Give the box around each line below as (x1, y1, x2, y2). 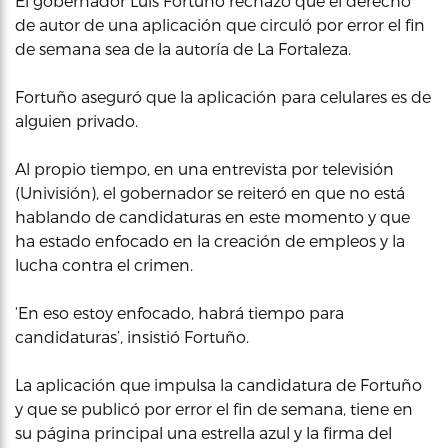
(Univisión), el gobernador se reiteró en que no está (15, 183, 405, 202)
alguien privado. (15, 111, 138, 130)
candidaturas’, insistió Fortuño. (15, 327, 249, 346)
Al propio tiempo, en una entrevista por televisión (15, 159, 394, 178)
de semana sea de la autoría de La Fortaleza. (15, 39, 351, 58)
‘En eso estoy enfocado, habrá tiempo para (15, 303, 344, 322)
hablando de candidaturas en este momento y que (15, 207, 410, 226)
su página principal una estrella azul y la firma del (15, 423, 392, 442)
